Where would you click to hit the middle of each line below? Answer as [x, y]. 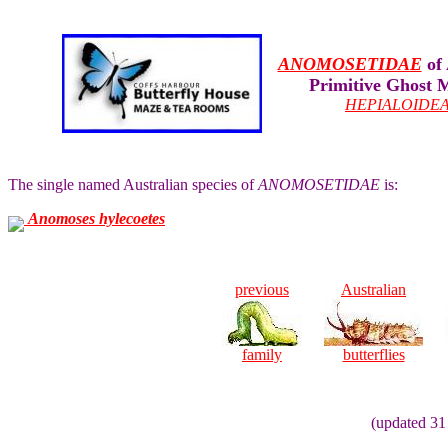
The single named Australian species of [133, 184]
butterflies [373, 354]
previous [262, 289]
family [262, 354]
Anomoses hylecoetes [96, 218]
